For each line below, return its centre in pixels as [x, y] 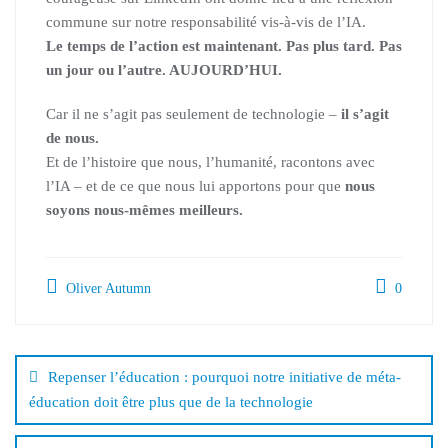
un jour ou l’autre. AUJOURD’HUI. [164, 70]
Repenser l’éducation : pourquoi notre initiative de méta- [224, 377]
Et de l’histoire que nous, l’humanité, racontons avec [210, 162]
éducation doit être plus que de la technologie [171, 402]
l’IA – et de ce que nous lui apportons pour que [195, 186]
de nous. [72, 138]
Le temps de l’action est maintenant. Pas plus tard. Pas [224, 46]
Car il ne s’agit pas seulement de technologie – [193, 114]
